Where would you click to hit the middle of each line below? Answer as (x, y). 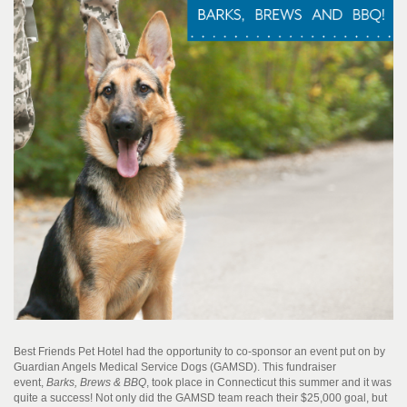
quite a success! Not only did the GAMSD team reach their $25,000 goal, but (200, 398)
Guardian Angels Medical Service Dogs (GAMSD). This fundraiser (175, 367)
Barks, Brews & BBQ (96, 382)
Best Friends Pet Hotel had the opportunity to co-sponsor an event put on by (199, 352)
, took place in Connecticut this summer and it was (269, 382)
